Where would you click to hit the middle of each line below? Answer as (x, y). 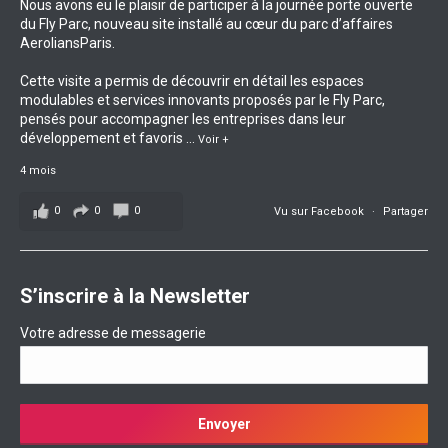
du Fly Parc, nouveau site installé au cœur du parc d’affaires (206, 23)
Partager (405, 211)
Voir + (213, 139)
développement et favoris (101, 137)
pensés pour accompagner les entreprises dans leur (183, 118)
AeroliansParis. (67, 42)
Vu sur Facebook (320, 211)
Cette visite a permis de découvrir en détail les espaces (192, 80)
